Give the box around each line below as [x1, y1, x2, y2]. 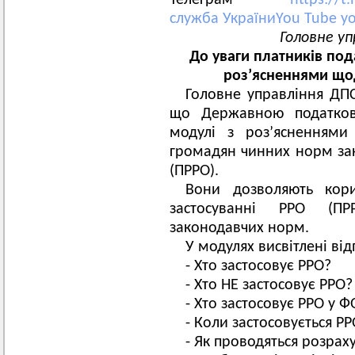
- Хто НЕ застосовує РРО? [185, 277, 353, 293]
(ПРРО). [170, 163, 219, 179]
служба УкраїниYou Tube [170, 11, 341, 27]
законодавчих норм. [170, 220, 309, 236]
